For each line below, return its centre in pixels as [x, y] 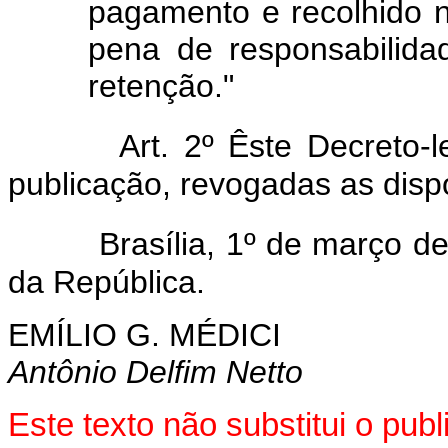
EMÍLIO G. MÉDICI [144, 334]
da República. [106, 281]
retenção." [161, 85]
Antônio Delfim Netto [155, 371]
